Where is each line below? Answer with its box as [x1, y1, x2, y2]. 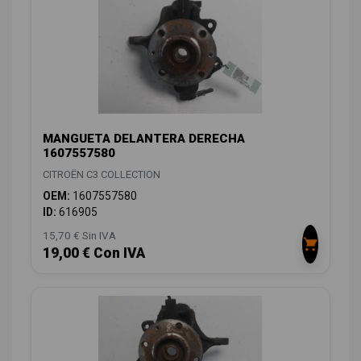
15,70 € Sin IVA [43, 228, 116, 242]
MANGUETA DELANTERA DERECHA [43, 131, 245, 146]
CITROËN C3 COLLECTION [43, 168, 160, 180]
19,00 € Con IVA [43, 244, 145, 261]
